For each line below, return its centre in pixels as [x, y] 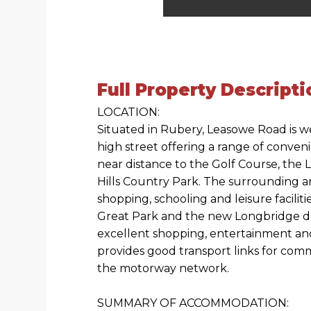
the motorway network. [163, 268]
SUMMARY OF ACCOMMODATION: [193, 303]
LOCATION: [129, 112]
